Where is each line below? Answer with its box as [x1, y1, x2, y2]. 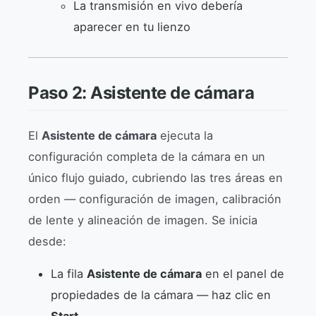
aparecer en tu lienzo [73, 19, 190, 34]
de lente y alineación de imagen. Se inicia [28, 212, 257, 227]
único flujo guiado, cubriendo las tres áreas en [28, 170, 283, 185]
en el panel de [202, 267, 284, 281]
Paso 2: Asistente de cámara [28, 82, 255, 103]
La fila [51, 267, 87, 281]
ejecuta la [157, 128, 213, 142]
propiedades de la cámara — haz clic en [51, 288, 271, 303]
